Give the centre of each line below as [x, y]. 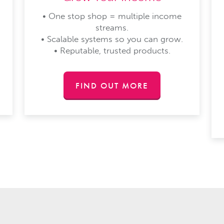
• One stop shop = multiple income [112, 16]
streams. [112, 27]
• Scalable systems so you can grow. [112, 39]
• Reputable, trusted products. [112, 50]
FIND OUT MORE [112, 85]
